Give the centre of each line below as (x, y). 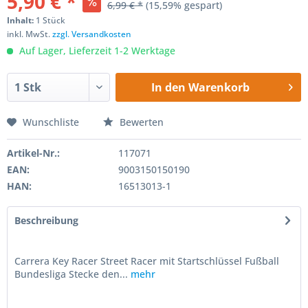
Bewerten (140, 122)
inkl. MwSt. (30, 34)
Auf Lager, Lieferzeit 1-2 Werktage (96, 51)
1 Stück (51, 20)
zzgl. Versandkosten (92, 34)
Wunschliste (51, 122)
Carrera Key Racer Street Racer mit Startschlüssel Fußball (147, 261)
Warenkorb (219, 87)
